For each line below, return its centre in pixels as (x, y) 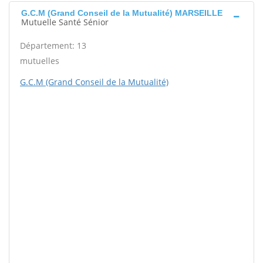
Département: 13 (53, 46)
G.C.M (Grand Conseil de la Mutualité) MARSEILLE (122, 13)
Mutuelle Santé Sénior (65, 22)
